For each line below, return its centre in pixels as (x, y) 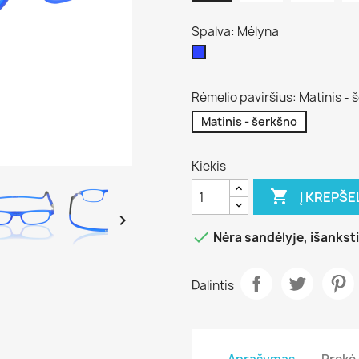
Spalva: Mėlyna (235, 32)
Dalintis (213, 285)
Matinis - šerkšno (249, 121)
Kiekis (209, 166)
